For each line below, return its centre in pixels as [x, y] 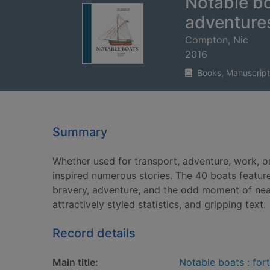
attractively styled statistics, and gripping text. [159, 204]
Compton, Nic [217, 40]
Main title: [75, 262]
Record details [94, 233]
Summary [80, 132]
